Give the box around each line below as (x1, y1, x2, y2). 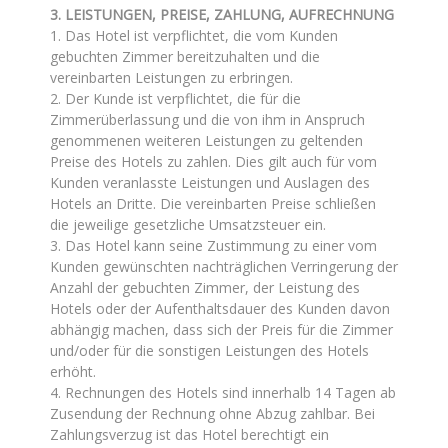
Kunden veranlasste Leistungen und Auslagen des (50, 173, 370, 192)
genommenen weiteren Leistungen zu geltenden (50, 131, 363, 150)
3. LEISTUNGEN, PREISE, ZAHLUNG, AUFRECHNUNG (50, 5, 394, 24)
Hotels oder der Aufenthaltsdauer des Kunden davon (50, 299, 390, 318)
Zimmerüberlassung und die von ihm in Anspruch (50, 110, 365, 129)
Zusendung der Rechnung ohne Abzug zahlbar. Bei (50, 404, 375, 423)
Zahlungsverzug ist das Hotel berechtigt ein (50, 425, 329, 444)
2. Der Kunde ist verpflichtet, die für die (50, 89, 301, 108)
